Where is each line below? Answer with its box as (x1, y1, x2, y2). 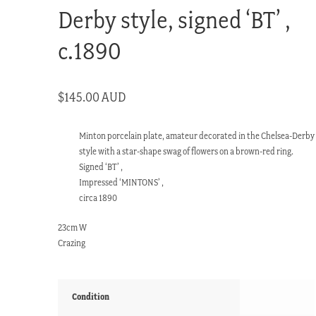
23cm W (58, 221, 87, 233)
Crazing (58, 237, 86, 248)
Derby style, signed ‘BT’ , (58, 4, 291, 34)
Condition (72, 291, 110, 302)
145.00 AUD (64, 88, 127, 105)
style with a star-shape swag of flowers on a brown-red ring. (79, 145, 294, 157)
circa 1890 (79, 192, 118, 203)
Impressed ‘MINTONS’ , (79, 176, 164, 188)
